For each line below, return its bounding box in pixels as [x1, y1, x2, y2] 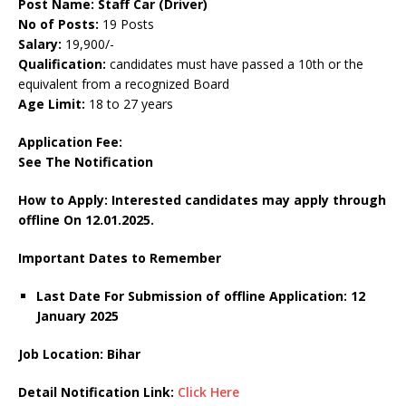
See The [18, 153, 74, 171]
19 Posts [99, 15, 154, 34]
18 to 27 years [85, 95, 173, 113]
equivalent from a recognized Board [18, 75, 229, 93]
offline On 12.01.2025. [18, 211, 154, 229]
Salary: [18, 35, 65, 53]
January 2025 [36, 307, 119, 325]
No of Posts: [18, 15, 99, 34]
